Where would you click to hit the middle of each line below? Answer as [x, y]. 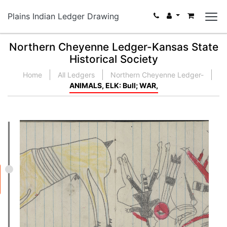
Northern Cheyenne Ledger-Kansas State [113, 47]
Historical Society [113, 59]
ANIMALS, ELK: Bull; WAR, [113, 85]
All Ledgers [76, 75]
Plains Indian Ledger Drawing [63, 16]
